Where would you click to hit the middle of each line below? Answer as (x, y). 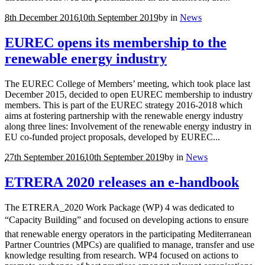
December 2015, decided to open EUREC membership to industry (129, 95)
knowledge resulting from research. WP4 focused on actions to (122, 255)
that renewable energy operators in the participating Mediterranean (128, 234)
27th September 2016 (45, 157)
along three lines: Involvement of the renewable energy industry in (128, 127)
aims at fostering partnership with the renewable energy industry (124, 116)
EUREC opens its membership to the (116, 43)
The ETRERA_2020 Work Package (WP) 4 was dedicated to (119, 207)
